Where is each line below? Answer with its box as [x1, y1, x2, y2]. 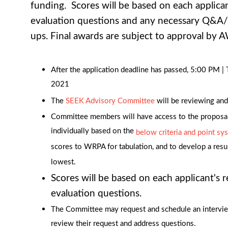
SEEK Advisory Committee [66, 97, 155, 105]
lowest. [51, 158, 76, 168]
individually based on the [51, 127, 136, 137]
